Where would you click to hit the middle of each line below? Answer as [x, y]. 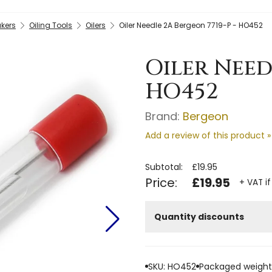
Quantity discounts [199, 216]
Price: [161, 182]
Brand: [164, 116]
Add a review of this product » [208, 135]
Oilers [96, 25]
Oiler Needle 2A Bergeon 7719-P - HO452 [191, 25]
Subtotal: [164, 167]
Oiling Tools [51, 25]
